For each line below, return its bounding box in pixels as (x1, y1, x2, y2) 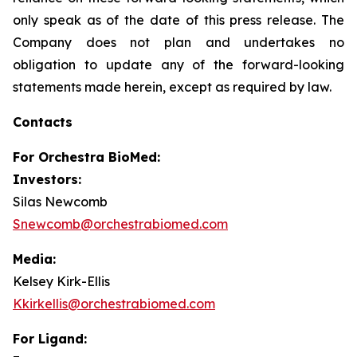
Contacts (13, 114, 73, 130)
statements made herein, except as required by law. (13, 79, 331, 95)
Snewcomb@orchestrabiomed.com (13, 216, 228, 232)
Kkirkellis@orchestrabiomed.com (13, 296, 215, 312)
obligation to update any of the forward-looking (13, 57, 344, 73)
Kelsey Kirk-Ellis (13, 273, 110, 289)
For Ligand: (13, 331, 87, 347)
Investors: (13, 171, 81, 187)
